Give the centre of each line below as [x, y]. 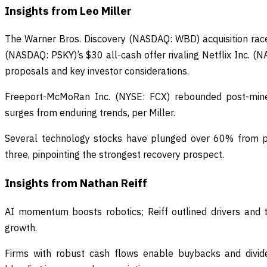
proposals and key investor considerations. [97, 71]
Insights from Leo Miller [68, 10]
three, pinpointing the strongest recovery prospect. [114, 155]
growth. [21, 227]
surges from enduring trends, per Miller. [90, 113]
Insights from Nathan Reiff [76, 183]
